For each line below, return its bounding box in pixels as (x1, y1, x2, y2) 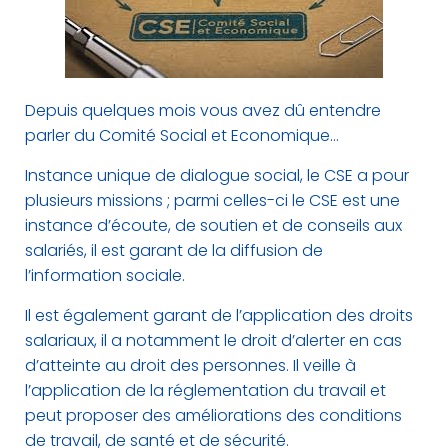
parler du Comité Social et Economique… (25, 124, 339, 147)
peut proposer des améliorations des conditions (25, 404, 402, 427)
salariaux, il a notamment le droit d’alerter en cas (25, 329, 402, 352)
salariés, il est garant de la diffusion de (25, 239, 323, 262)
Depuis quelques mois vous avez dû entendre (25, 99, 381, 122)
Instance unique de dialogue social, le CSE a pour (25, 164, 409, 187)
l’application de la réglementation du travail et (25, 379, 386, 402)
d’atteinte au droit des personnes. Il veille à (25, 354, 356, 377)
